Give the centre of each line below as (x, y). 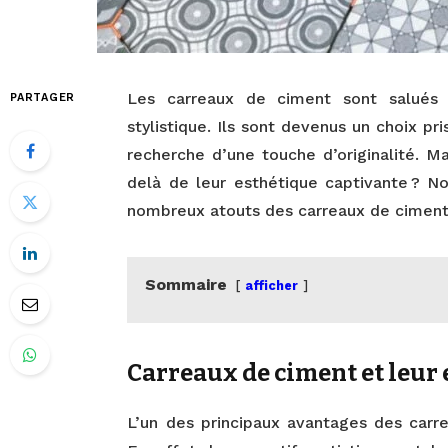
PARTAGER (43, 97)
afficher (272, 285)
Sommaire (186, 284)
